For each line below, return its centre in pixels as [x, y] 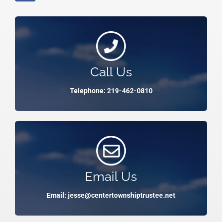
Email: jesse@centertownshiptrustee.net [111, 195]
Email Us [111, 176]
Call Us [111, 72]
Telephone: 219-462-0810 [111, 90]
